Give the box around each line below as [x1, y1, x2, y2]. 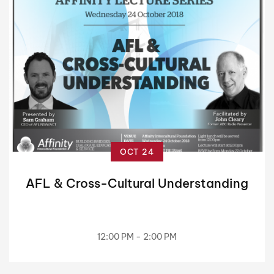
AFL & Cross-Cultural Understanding [26, 175, 248, 191]
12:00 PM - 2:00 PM [97, 231, 177, 242]
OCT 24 [120, 146, 154, 157]
